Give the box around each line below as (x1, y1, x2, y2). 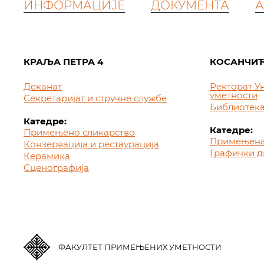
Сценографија (24, 162, 89, 173)
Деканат (24, 81, 62, 92)
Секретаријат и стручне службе (24, 93, 167, 104)
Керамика (24, 150, 70, 161)
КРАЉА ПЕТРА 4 (24, 56, 103, 67)
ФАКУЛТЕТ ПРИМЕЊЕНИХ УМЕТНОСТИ (58, 242, 222, 252)
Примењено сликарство (24, 127, 135, 138)
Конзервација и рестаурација (24, 138, 159, 150)
